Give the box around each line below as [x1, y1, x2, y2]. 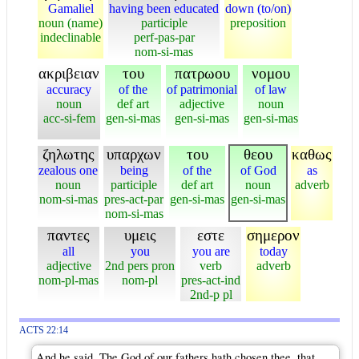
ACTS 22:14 [19, 325, 68, 336]
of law [255, 82, 287, 96]
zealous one [38, 163, 98, 177]
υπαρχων [107, 145, 161, 163]
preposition [230, 15, 286, 30]
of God [240, 163, 276, 177]
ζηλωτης [42, 145, 95, 163]
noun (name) [38, 15, 103, 30]
